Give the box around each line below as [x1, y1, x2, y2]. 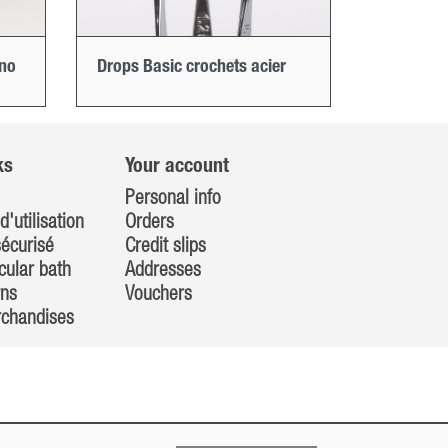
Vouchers [124, 285, 192, 304]
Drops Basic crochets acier [97, 58, 286, 75]
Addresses [124, 261, 201, 280]
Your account [124, 157, 229, 176]
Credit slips [124, 237, 206, 256]
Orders [124, 213, 174, 232]
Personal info [124, 189, 221, 208]
